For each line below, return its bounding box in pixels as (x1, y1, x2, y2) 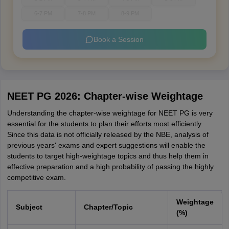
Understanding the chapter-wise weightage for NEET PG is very (7, 109, 213, 117)
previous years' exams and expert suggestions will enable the (7, 141, 205, 149)
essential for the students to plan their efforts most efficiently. (7, 120, 203, 128)
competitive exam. (7, 173, 66, 181)
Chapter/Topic (83, 203, 133, 211)
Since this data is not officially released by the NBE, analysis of (7, 130, 209, 139)
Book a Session (94, 35, 144, 43)
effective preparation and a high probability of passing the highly (7, 163, 214, 171)
